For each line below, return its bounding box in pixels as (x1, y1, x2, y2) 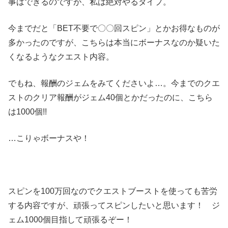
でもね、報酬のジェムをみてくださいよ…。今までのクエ (8, 78, 220, 88)
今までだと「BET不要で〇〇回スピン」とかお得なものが (8, 23, 220, 33)
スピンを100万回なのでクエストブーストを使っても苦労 (8, 186, 217, 195)
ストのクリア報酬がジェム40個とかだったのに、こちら (8, 93, 213, 102)
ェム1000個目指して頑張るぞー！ (8, 215, 132, 224)
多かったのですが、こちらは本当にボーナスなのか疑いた (8, 38, 220, 47)
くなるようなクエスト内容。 (8, 52, 114, 61)
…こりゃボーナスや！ (8, 133, 90, 142)
